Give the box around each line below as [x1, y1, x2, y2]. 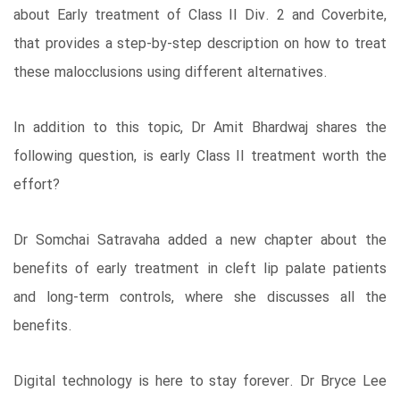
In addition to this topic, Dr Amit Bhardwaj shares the [13, 116, 387, 139]
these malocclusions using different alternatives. [13, 61, 328, 84]
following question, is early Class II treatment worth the [13, 145, 387, 168]
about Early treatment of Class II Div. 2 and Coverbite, [13, 4, 387, 27]
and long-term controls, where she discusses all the [13, 286, 387, 309]
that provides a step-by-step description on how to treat [13, 32, 387, 55]
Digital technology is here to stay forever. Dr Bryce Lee [13, 370, 387, 393]
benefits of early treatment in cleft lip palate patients [13, 257, 387, 280]
